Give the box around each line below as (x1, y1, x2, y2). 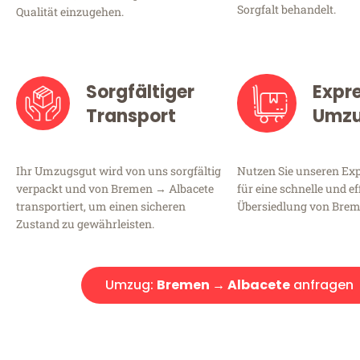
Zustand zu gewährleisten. (16, 215, 154, 231)
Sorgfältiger (85, 79, 194, 104)
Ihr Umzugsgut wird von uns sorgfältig (16, 162, 221, 178)
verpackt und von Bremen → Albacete (16, 180, 214, 196)
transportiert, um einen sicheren (16, 198, 186, 214)
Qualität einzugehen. (16, 4, 124, 20)
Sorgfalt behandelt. (237, 2, 336, 18)
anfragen (289, 275, 354, 294)
